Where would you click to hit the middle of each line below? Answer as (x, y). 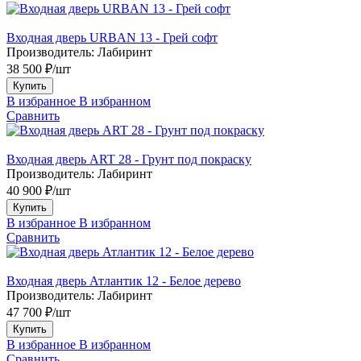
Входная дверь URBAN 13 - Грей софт (112, 37)
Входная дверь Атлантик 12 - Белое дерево (124, 280)
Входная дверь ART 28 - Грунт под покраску (129, 159)
